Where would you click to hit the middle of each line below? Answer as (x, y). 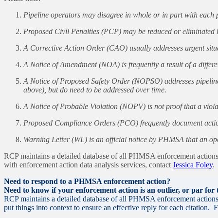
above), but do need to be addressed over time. (95, 90)
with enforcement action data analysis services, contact (88, 165)
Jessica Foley (193, 165)
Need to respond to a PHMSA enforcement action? (87, 182)
